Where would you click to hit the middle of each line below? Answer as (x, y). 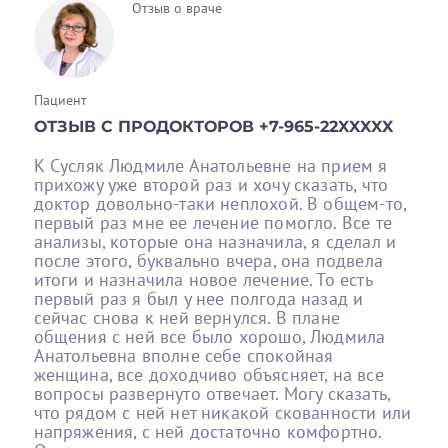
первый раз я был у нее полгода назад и (198, 298)
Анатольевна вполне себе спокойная (183, 355)
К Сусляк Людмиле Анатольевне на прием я (210, 165)
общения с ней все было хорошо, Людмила (209, 336)
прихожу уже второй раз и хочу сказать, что (211, 184)
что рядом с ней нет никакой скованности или (222, 412)
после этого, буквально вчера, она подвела (208, 260)
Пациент (60, 99)
